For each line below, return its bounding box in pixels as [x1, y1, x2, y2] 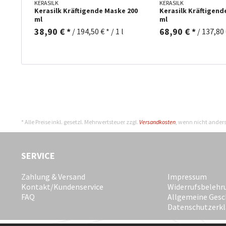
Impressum [167, 171, 207, 182]
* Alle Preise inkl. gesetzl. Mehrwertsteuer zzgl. [21, 118, 139, 126]
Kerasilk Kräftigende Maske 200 [34, 6, 138, 16]
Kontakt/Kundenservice [21, 181, 103, 192]
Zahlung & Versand [21, 171, 85, 182]
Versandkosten [139, 118, 176, 126]
